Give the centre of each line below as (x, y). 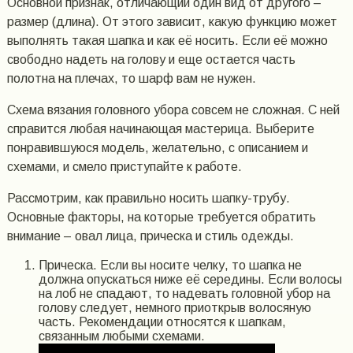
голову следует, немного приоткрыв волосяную (175, 308)
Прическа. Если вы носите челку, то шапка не (170, 266)
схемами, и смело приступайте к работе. (124, 167)
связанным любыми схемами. (121, 336)
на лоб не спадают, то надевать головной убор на (184, 294)
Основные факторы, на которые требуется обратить (161, 217)
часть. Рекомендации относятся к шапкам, (162, 322)
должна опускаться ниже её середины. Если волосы (190, 280)
